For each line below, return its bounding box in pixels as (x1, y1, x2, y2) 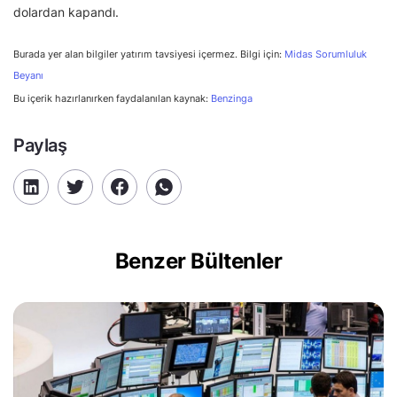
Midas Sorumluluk (284, 48, 367, 60)
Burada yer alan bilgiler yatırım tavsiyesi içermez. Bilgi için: (13, 48, 284, 60)
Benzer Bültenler (114, 247, 283, 274)
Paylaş (13, 134, 67, 156)
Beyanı (13, 69, 43, 82)
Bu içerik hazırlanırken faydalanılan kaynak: (13, 91, 211, 105)
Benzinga (211, 91, 253, 105)
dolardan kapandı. (13, 4, 119, 19)
